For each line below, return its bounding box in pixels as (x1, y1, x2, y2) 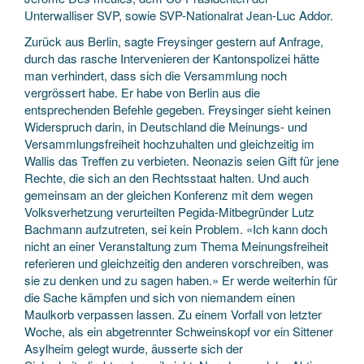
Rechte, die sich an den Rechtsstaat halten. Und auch (24, 168, 309, 186)
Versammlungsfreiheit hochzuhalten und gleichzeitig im (24, 134, 314, 152)
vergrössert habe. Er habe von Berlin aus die (24, 83, 260, 101)
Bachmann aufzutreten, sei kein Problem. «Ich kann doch (24, 219, 327, 237)
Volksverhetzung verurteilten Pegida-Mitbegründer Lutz (24, 202, 314, 220)
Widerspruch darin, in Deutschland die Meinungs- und (24, 117, 307, 135)
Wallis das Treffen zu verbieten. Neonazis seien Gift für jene (24, 151, 339, 169)
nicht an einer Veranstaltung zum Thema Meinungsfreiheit (24, 236, 328, 254)
